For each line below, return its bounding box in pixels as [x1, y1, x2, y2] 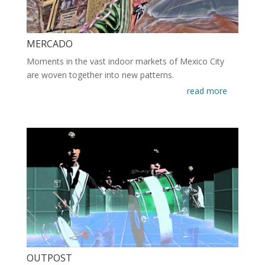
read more [187, 85, 228, 97]
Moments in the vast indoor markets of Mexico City [26, 56, 224, 67]
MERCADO [26, 37, 73, 50]
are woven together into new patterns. [26, 69, 174, 80]
